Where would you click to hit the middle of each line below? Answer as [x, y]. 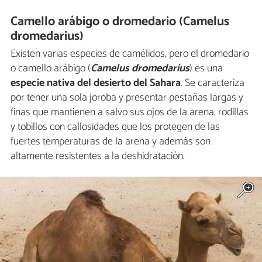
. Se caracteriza [213, 83]
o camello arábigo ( [51, 69]
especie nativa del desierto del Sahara [96, 83]
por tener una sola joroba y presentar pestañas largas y [127, 98]
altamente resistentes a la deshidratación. [98, 156]
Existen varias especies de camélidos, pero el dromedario [130, 54]
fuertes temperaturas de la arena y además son [111, 142]
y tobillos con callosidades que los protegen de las [115, 127]
